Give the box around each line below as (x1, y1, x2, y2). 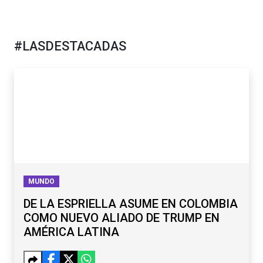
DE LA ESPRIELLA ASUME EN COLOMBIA (23, 197, 238, 211)
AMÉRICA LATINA (23, 225, 119, 240)
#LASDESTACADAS (14, 38, 126, 53)
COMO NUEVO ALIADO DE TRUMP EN (23, 211, 220, 225)
